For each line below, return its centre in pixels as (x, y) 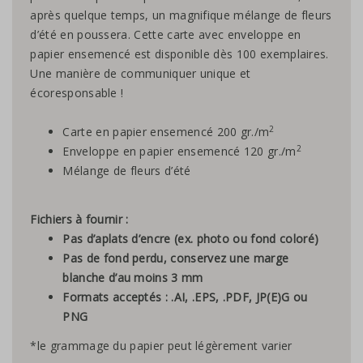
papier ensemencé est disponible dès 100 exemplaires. (179, 53)
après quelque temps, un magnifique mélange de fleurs (181, 15)
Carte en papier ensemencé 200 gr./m (166, 131)
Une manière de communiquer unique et (141, 73)
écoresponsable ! (77, 92)
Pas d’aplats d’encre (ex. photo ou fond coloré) (191, 238)
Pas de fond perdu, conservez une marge (176, 258)
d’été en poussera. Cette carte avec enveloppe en (166, 34)
